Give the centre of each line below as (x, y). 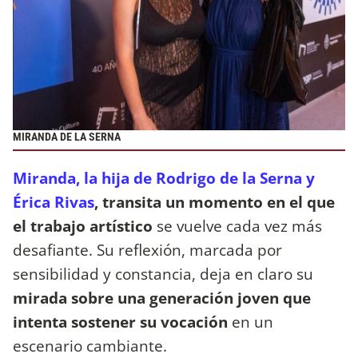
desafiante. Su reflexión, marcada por (147, 249)
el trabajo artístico (85, 225)
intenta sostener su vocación (120, 321)
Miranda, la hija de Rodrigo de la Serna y (164, 177)
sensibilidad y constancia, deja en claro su (163, 273)
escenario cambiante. (90, 345)
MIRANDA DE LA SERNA (67, 137)
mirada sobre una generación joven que (162, 297)
